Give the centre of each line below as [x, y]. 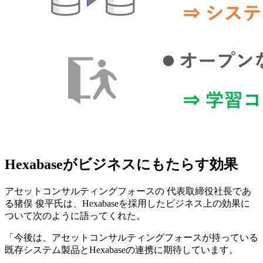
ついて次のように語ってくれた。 [75, 216]
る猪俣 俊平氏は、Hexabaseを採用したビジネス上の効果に [127, 204]
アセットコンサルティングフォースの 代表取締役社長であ [128, 191]
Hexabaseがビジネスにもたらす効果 [121, 165]
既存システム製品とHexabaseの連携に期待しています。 [122, 250]
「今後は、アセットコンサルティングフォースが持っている [131, 238]
